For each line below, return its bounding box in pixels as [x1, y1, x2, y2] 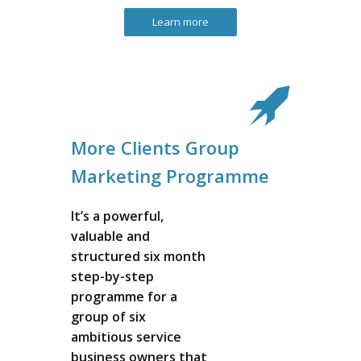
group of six [71, 308, 146, 326]
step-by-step [71, 268, 154, 285]
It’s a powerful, [71, 207, 164, 225]
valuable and [71, 227, 150, 245]
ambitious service [71, 328, 181, 346]
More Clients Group [71, 135, 239, 160]
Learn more [152, 15, 209, 29]
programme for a [71, 288, 177, 305]
